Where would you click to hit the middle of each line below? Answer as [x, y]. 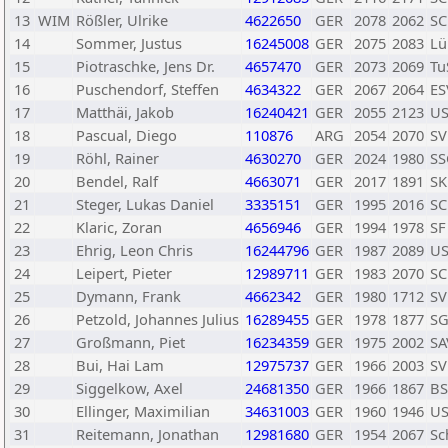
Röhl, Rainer [117, 158]
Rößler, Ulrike [122, 20]
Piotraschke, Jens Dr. [145, 66]
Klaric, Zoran [119, 227]
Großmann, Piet [130, 342]
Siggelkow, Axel [129, 388]
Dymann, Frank [128, 296]
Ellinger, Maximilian [143, 411]
